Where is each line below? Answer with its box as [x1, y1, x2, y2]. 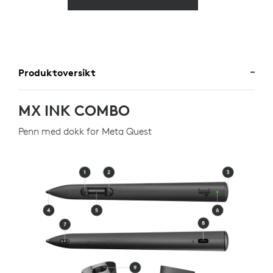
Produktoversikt [18, 66, 96, 79]
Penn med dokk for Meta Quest [18, 124, 152, 137]
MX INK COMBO [18, 101, 130, 119]
